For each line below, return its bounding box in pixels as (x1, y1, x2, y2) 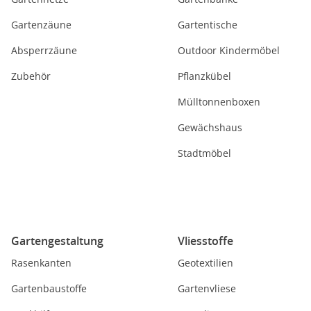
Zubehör (11, 69, 51, 83)
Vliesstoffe (178, 233, 233, 249)
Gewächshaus (178, 121, 242, 134)
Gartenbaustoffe (11, 282, 87, 295)
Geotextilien (178, 256, 233, 269)
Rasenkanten (11, 256, 72, 269)
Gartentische (178, 18, 237, 31)
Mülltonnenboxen (178, 95, 260, 108)
